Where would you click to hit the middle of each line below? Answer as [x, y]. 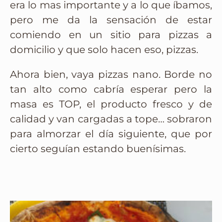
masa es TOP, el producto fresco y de [111, 104]
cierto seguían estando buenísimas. [98, 149]
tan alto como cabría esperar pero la [111, 89]
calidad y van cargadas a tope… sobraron [111, 119]
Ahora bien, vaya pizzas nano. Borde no [111, 75]
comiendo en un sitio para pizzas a [111, 35]
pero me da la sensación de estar [111, 20]
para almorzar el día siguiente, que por [111, 134]
